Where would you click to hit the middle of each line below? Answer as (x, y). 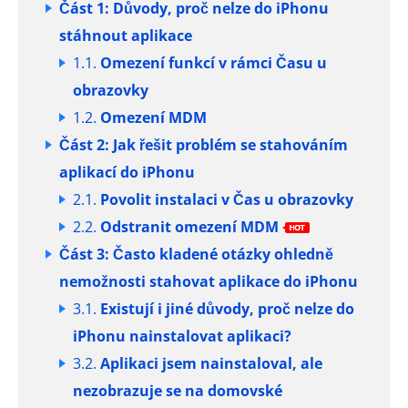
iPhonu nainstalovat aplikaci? (182, 336)
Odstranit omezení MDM (191, 226)
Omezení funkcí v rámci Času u (214, 62)
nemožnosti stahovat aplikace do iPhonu (209, 281)
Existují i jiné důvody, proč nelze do (227, 308)
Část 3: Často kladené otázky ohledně (196, 254)
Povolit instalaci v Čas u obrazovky (227, 199)
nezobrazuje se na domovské (178, 390)
